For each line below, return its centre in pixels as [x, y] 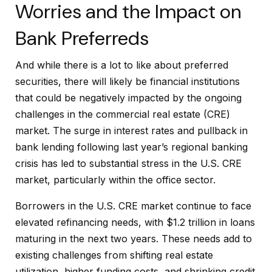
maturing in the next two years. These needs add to [134, 239]
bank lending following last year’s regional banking [131, 147]
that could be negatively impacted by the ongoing [128, 98]
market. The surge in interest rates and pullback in [131, 131]
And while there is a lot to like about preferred [122, 65]
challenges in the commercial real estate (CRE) [123, 114]
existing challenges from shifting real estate [114, 255]
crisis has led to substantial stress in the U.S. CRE [128, 164]
